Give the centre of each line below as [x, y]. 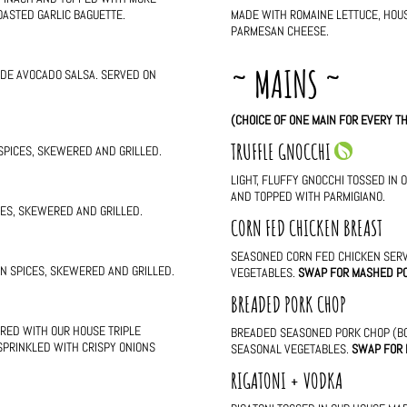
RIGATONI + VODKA [286, 381]
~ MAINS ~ [286, 84]
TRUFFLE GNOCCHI [282, 152]
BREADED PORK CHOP [288, 305]
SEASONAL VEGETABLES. [291, 349]
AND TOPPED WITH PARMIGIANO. [308, 197]
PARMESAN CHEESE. [279, 31]
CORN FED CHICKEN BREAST [306, 228]
